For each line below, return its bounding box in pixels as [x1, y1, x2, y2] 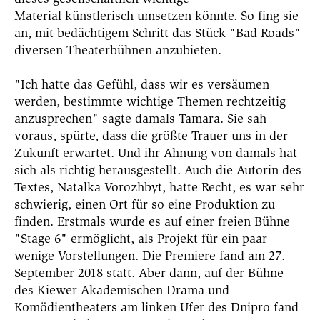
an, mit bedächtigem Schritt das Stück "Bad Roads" [14, 24, 301, 41]
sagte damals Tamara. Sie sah [99, 110, 266, 126]
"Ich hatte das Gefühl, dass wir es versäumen [14, 76, 269, 92]
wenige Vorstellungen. [14, 247, 142, 264]
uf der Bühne [211, 264, 284, 281]
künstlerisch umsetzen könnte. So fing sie [65, 7, 299, 24]
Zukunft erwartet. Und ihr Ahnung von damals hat [14, 144, 297, 161]
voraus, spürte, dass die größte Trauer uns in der [14, 127, 288, 144]
